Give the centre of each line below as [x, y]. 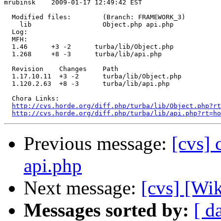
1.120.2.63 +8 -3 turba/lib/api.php [87, 84]
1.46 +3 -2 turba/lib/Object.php [89, 47]
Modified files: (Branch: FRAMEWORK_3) [95, 17]
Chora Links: [32, 99]
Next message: [82, 188]
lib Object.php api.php [91, 25]
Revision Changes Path [61, 69]
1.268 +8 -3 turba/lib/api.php [83, 54]
